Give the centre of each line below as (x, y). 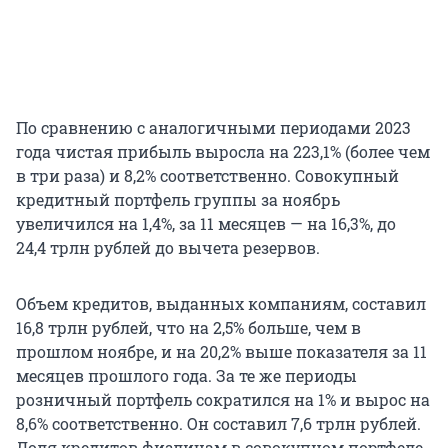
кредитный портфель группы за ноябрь (178, 200)
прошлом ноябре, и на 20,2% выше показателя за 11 (221, 352)
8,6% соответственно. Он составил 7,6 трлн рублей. (218, 424)
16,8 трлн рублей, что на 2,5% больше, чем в (188, 328)
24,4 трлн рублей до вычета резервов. (168, 248)
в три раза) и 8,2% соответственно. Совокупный (207, 176)
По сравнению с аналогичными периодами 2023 (213, 128)
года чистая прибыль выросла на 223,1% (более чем (223, 152)
